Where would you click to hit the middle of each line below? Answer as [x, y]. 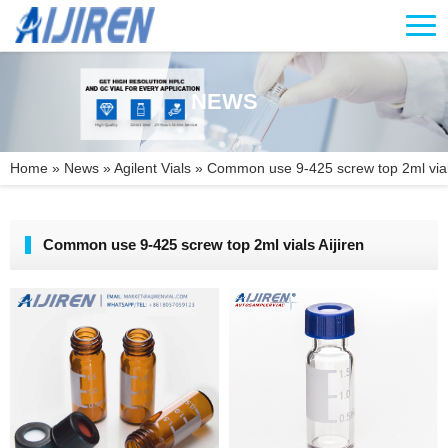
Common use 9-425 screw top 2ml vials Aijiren [203, 244]
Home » [37, 168]
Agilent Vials [152, 168]
